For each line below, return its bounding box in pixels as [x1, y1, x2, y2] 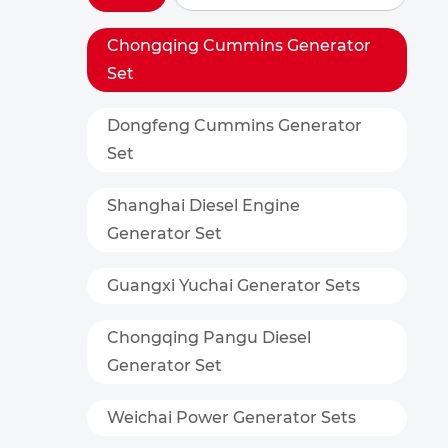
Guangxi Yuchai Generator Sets [107, 276, 360, 295]
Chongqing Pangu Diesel [107, 328, 311, 347]
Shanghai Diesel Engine [107, 196, 300, 215]
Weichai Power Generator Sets [107, 408, 356, 427]
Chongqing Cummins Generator [107, 36, 371, 55]
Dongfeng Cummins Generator [107, 116, 362, 135]
